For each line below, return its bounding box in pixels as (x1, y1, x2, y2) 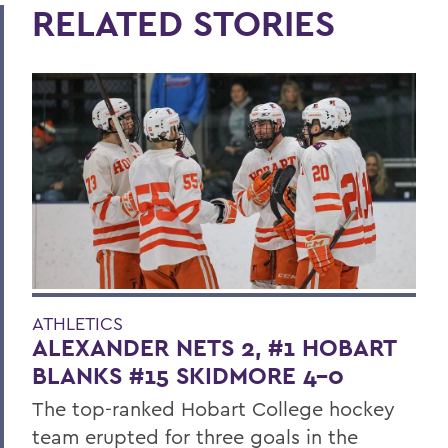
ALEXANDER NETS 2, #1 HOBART (32, 331, 396, 363)
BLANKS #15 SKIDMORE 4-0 (32, 359, 344, 391)
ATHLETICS (32, 311, 123, 335)
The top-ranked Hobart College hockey (32, 395, 395, 421)
